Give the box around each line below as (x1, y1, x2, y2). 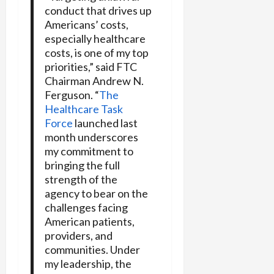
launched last (72, 116, 138, 130)
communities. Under (44, 242, 140, 256)
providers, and (44, 228, 113, 242)
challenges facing (44, 200, 128, 214)
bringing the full (44, 158, 120, 172)
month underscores (44, 130, 138, 144)
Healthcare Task (44, 102, 123, 116)
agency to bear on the (44, 186, 148, 200)
